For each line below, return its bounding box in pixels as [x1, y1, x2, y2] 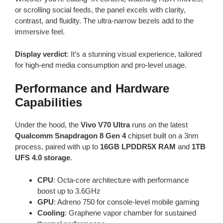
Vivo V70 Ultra [81, 120, 130, 129]
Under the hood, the [15, 120, 81, 129]
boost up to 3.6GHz [37, 186, 101, 195]
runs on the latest [130, 120, 188, 129]
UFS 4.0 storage [15, 153, 70, 162]
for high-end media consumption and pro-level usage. [15, 60, 187, 69]
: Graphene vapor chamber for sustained [65, 208, 196, 217]
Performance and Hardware [15, 82, 169, 96]
